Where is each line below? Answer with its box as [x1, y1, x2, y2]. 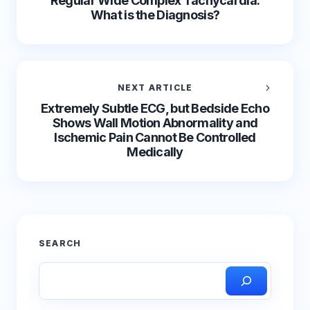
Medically [127, 145, 183, 159]
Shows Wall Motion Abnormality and [52, 116, 258, 130]
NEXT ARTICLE [117, 82, 193, 93]
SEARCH [39, 238, 82, 248]
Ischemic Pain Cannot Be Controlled [54, 130, 256, 145]
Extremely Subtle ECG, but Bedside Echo [41, 101, 269, 116]
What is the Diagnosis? [90, 8, 220, 22]
